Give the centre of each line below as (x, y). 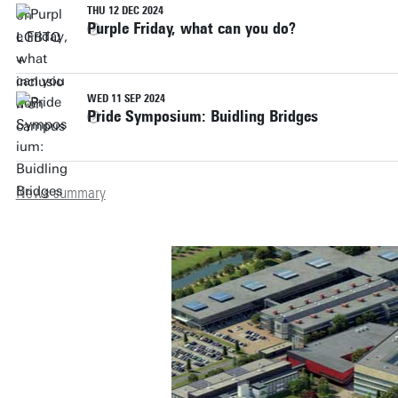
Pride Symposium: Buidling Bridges (202, 116)
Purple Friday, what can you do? (191, 28)
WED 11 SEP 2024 (126, 98)
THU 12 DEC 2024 (125, 10)
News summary (60, 192)
